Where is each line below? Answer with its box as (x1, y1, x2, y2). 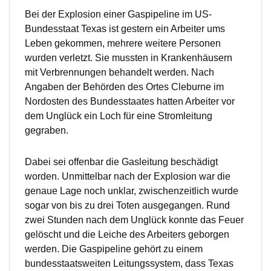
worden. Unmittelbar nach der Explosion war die (25, 171, 230, 182)
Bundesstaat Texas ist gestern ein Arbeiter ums (25, 24, 225, 34)
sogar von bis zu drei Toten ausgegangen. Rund (25, 200, 230, 211)
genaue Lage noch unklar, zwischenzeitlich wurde (25, 186, 238, 197)
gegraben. (25, 125, 68, 136)
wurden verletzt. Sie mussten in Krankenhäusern (25, 53, 232, 64)
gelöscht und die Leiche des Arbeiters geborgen (25, 229, 229, 240)
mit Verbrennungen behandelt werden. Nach (25, 67, 214, 78)
